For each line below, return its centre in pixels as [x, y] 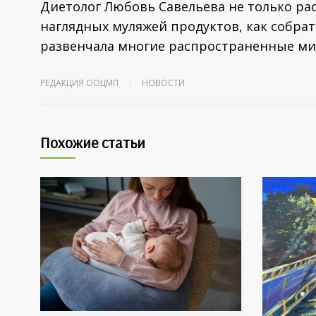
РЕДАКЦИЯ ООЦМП [79, 83]
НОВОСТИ [163, 83]
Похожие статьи [93, 142]
